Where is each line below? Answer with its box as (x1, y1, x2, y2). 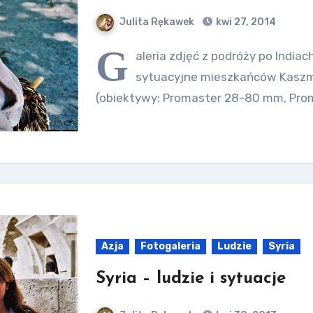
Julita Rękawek (119, 16, 195, 28)
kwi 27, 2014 (214, 16, 277, 28)
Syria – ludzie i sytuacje (96, 270, 286, 287)
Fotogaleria (140, 240, 201, 252)
